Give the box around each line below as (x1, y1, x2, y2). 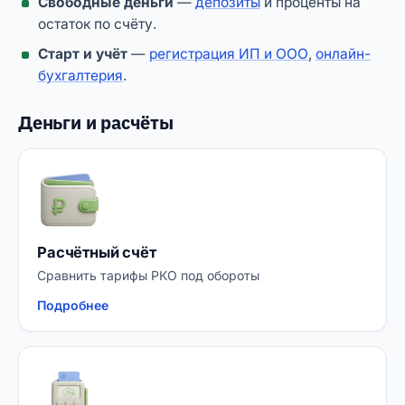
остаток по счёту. (38, 15, 156, 33)
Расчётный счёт (37, 243, 156, 261)
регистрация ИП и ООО (149, 45, 308, 62)
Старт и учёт (38, 45, 127, 62)
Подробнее (37, 297, 108, 313)
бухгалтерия (38, 67, 123, 84)
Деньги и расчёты (18, 110, 174, 135)
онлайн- (316, 45, 371, 62)
